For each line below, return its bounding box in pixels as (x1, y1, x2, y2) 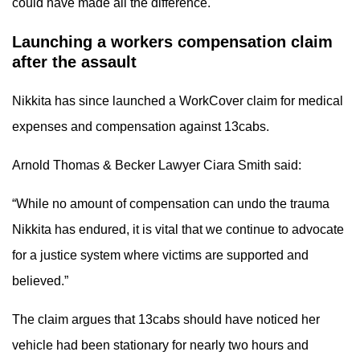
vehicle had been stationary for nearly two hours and (12, 338, 309, 352)
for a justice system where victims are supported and (12, 248, 309, 262)
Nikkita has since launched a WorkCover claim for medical (12, 94, 343, 108)
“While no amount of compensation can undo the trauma (12, 197, 329, 211)
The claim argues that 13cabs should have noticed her (12, 313, 320, 326)
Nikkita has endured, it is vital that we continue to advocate (12, 223, 344, 236)
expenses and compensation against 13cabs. (12, 120, 269, 133)
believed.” (12, 274, 68, 288)
